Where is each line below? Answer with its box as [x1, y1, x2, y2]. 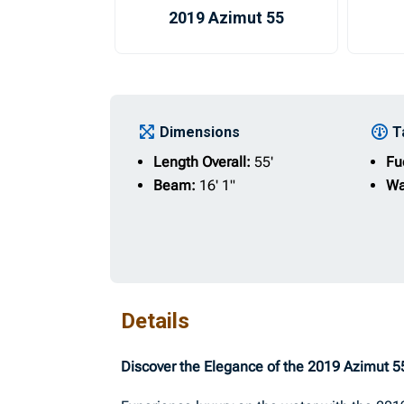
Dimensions [160, 124, 241, 141]
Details [121, 308, 190, 334]
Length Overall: [153, 153, 255, 170]
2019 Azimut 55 [168, 8, 284, 27]
